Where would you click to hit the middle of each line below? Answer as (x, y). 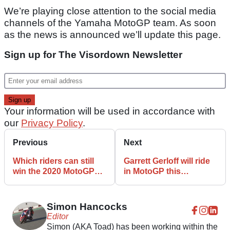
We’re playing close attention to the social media (110, 11)
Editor (57, 216)
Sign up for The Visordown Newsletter (93, 54)
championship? (43, 181)
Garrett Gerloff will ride (167, 161)
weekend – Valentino (164, 181)
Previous (30, 142)
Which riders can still (53, 161)
